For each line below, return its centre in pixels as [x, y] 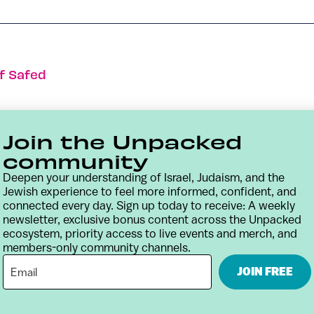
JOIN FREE [265, 272]
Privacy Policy [258, 257]
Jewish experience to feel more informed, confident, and [150, 191]
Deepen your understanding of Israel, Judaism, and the [144, 177]
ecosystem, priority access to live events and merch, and [150, 233]
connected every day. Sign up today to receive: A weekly [149, 205]
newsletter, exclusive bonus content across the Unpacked [152, 219]
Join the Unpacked [123, 141]
